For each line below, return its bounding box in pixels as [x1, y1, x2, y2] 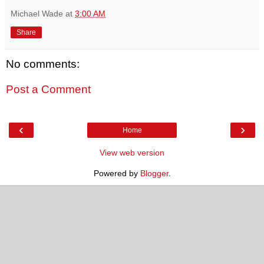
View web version [100, 147, 164, 157]
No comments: [6, 57, 80, 70]
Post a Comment [6, 83, 91, 96]
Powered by [93, 168, 140, 178]
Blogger [140, 168, 169, 178]
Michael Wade [11, 8, 63, 18]
